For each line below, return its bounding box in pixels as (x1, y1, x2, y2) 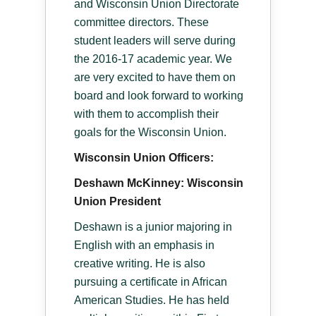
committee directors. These (74, 16, 209, 28)
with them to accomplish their (74, 107, 219, 120)
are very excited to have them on (74, 71, 236, 83)
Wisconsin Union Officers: (74, 151, 214, 164)
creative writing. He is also (74, 257, 205, 269)
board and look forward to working (74, 89, 243, 102)
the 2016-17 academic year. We (74, 52, 232, 65)
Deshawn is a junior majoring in (74, 220, 232, 233)
